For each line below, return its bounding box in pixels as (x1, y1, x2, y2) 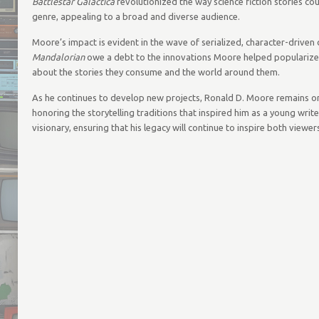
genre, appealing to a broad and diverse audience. (31, 11, 240, 21)
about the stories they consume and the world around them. (31, 67, 280, 77)
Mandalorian (31, 52, 85, 62)
